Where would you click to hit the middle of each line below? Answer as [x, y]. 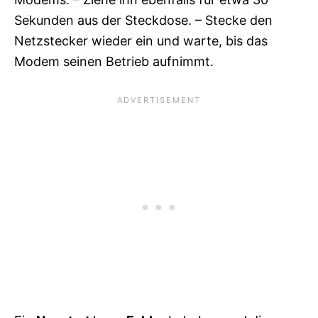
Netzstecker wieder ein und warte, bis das [141, 41]
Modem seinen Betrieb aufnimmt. [114, 62]
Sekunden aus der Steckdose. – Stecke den [143, 21]
